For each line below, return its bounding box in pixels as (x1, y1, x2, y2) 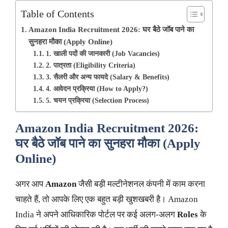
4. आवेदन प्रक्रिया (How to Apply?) (45, 85, 148, 93)
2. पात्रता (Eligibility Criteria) (45, 62, 135, 70)
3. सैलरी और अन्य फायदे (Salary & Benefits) (45, 73, 169, 81)
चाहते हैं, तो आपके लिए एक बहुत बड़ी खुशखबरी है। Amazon (15, 194, 198, 205)
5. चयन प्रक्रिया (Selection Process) (45, 97, 149, 105)
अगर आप (15, 179, 45, 189)
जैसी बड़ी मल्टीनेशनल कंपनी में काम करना (76, 179, 205, 189)
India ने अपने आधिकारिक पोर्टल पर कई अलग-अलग (15, 210, 177, 220)
